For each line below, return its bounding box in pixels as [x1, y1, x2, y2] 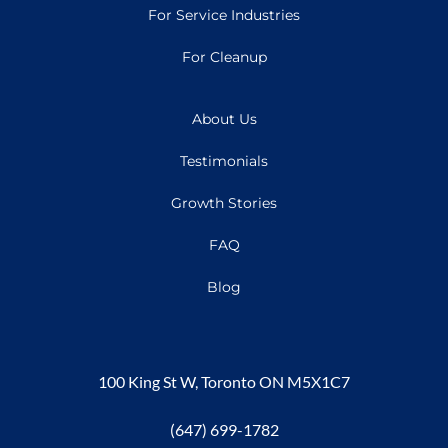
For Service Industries [148, 5, 300, 24]
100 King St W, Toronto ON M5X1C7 [98, 371, 350, 391]
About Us [191, 109, 257, 128]
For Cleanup [181, 47, 267, 66]
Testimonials [180, 151, 268, 170]
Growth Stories [171, 193, 277, 212]
